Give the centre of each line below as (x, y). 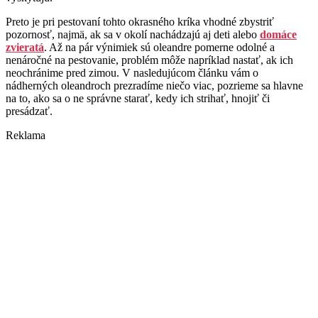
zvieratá (25, 48)
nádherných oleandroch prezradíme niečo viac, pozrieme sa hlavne (154, 86)
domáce (278, 35)
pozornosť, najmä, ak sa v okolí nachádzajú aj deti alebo (133, 35)
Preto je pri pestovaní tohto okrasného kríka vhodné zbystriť (140, 22)
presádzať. (31, 111)
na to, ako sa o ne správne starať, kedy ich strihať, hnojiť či (138, 99)
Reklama (26, 136)
